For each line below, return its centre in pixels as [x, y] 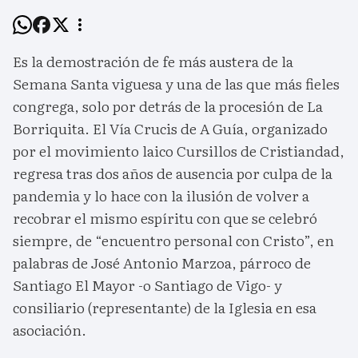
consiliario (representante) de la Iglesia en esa [165, 308]
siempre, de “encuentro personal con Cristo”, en [173, 241]
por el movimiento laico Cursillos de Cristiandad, [179, 151]
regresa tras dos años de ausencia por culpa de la [173, 173]
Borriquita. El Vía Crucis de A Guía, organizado [170, 129]
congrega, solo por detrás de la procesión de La [168, 106]
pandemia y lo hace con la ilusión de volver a [161, 196]
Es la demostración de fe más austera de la [153, 62]
